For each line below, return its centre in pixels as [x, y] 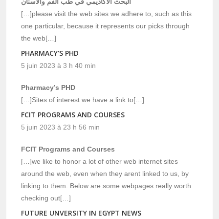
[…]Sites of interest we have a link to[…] [83, 99]
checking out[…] [46, 198]
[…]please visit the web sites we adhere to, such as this [107, 13]
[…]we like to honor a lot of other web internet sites [100, 161]
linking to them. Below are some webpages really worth [106, 186]
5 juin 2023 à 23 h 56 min [61, 127]
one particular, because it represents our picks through [106, 26]
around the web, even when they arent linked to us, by [105, 173]
